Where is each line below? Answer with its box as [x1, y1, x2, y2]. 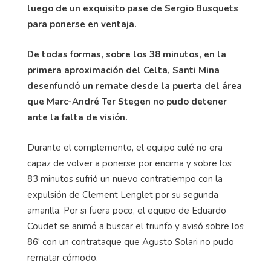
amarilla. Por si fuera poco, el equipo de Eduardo [27, 204, 226, 217]
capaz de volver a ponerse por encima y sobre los [27, 157, 232, 170]
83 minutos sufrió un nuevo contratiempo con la [27, 173, 223, 186]
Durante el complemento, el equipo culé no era [27, 142, 223, 154]
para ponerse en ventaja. [27, 18, 137, 31]
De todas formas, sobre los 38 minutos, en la [27, 48, 226, 61]
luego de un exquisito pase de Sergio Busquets [27, 2, 238, 15]
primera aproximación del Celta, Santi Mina [27, 64, 220, 77]
